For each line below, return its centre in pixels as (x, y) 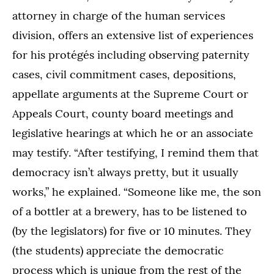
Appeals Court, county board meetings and (123, 113)
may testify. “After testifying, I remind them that (135, 152)
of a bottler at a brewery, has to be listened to (130, 211)
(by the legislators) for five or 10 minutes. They (132, 231)
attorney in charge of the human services (119, 15)
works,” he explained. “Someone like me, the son (137, 191)
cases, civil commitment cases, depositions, (124, 74)
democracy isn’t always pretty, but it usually (125, 172)
